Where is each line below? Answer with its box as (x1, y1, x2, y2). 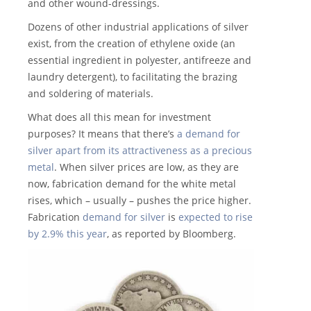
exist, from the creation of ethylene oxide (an (28, 37, 235, 51)
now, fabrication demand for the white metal (28, 177, 236, 191)
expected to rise (178, 210, 253, 224)
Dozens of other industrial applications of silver (28, 20, 249, 34)
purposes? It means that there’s (28, 127, 177, 141)
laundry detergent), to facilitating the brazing (28, 70, 237, 84)
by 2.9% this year (28, 227, 107, 241)
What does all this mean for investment (28, 110, 211, 124)
